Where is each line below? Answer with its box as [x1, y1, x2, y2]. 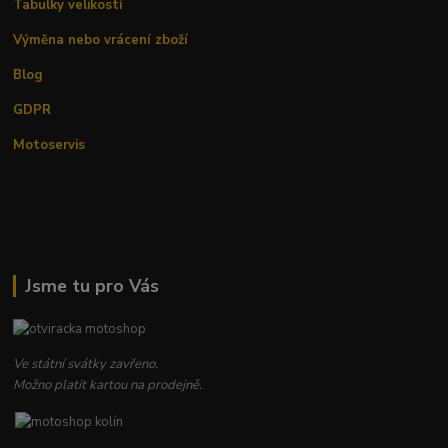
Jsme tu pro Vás [24, 274, 159, 299]
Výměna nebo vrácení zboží [13, 31, 189, 50]
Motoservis [13, 136, 86, 155]
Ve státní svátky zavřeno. [13, 355, 159, 374]
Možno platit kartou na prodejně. [13, 376, 203, 395]
